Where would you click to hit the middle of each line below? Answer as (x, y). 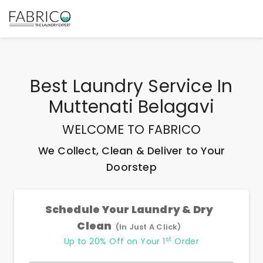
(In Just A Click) (148, 227)
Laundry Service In (153, 86)
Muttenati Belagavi (131, 107)
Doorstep (131, 167)
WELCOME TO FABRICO (131, 129)
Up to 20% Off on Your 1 (114, 241)
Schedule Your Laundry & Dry (129, 210)
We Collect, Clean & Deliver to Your (131, 151)
